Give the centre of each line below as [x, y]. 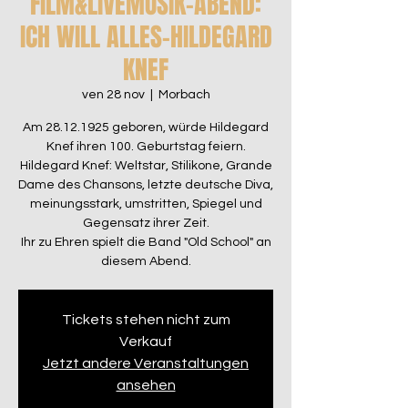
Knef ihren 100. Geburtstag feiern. [146, 147]
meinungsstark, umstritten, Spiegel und [146, 204]
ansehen [146, 385]
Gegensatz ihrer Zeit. [146, 223]
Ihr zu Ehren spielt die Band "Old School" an [146, 242]
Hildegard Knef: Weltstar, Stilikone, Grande [146, 166]
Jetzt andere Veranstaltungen [146, 363]
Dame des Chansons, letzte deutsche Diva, [146, 185]
